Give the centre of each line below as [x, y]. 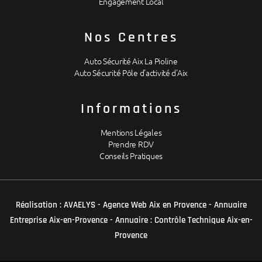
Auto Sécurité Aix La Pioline [131, 62]
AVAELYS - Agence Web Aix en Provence [135, 205]
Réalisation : [39, 205]
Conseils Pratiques [131, 156]
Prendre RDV [131, 145]
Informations [131, 109]
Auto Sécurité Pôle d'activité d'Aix [131, 73]
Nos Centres [131, 38]
